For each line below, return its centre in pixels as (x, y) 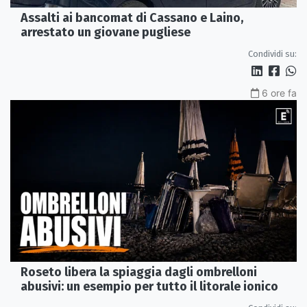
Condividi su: (272, 54)
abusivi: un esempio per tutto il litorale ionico (149, 286)
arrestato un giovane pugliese (106, 33)
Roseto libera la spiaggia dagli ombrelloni (139, 272)
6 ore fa (279, 93)
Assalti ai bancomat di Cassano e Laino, (132, 18)
